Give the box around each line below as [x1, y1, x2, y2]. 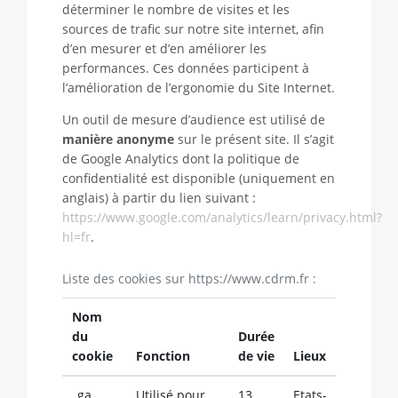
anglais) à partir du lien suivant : [62, 189, 259, 206]
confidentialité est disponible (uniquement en [62, 170, 335, 187]
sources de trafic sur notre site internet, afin [62, 20, 324, 37]
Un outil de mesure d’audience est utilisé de [62, 111, 325, 128]
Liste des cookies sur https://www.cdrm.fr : [62, 269, 320, 287]
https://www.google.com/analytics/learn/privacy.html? [62, 209, 382, 226]
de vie [237, 347, 275, 364]
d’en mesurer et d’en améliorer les [62, 40, 267, 57]
